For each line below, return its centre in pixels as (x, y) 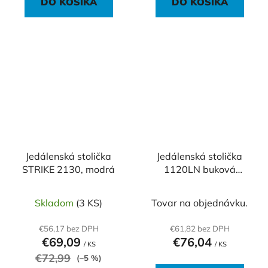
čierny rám (200, 195)
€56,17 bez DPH (68, 228)
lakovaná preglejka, (200, 182)
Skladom (55, 202)
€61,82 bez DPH (200, 228)
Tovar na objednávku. (200, 202)
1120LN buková (200, 169)
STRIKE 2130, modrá (68, 169)
